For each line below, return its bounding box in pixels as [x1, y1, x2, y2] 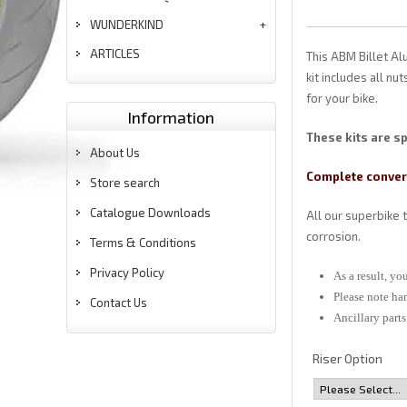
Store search [90, 175, 160, 190]
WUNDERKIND [90, 17, 164, 32]
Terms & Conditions [90, 235, 196, 250]
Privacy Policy [90, 265, 164, 280]
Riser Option [312, 351, 382, 366]
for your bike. [305, 91, 378, 105]
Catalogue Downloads [90, 205, 211, 220]
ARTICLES [90, 46, 140, 61]
